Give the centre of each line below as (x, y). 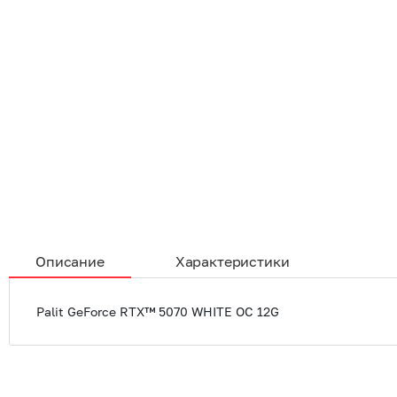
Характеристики (232, 261)
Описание (70, 261)
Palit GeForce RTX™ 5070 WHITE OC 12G (158, 311)
